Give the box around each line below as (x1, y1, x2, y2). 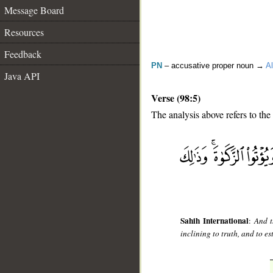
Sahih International (180, 214, 249, 227)
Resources (4, 26, 44, 38)
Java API (4, 69, 40, 82)
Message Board (4, 4, 64, 16)
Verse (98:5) (151, 91, 200, 105)
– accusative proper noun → (162, 61, 266, 70)
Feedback (4, 48, 41, 60)
